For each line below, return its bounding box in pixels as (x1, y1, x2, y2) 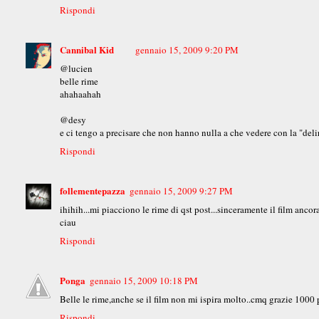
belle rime (60, 75, 99, 88)
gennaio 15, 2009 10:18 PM (90, 274, 199, 288)
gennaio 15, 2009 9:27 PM (130, 184, 234, 198)
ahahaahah (60, 88, 102, 101)
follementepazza (60, 184, 126, 198)
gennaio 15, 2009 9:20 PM (135, 43, 239, 57)
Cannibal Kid (60, 43, 115, 57)
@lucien (60, 62, 93, 75)
